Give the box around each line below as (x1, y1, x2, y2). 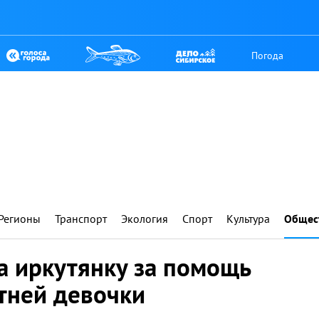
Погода (251, 48, 284, 62)
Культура (226, 211, 270, 226)
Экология (121, 211, 168, 226)
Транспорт (55, 211, 107, 226)
